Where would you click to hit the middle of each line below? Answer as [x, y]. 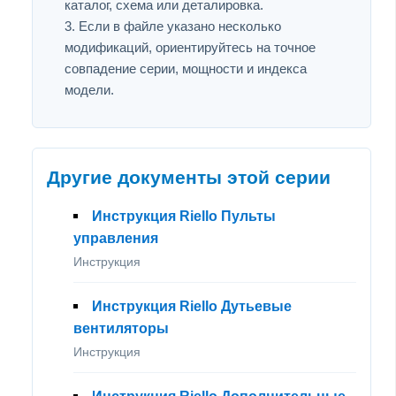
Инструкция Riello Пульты [184, 216]
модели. [89, 89]
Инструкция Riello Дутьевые [192, 306]
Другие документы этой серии [189, 177]
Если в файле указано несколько [180, 26]
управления [116, 238]
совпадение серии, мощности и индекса [186, 68]
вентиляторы [121, 328]
